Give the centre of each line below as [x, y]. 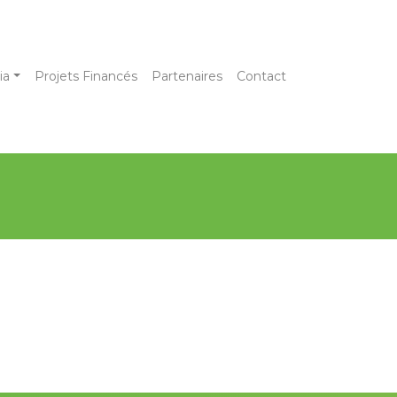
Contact [261, 77]
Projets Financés [86, 77]
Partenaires [187, 77]
